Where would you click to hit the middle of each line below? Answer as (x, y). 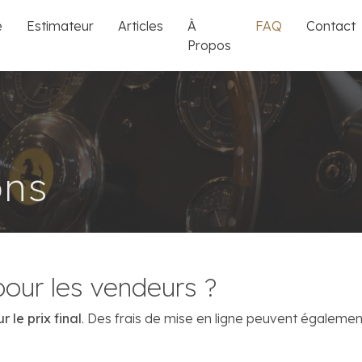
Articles (141, 26)
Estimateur (61, 26)
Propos (210, 45)
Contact (331, 26)
